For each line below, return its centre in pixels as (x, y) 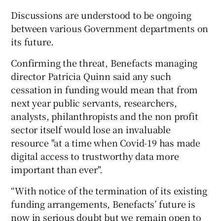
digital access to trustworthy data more (95, 156)
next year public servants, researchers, (94, 103)
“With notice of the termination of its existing (109, 191)
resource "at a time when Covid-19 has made (106, 143)
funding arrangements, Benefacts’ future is (103, 204)
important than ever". (57, 169)
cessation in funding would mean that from (105, 90)
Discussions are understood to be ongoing (101, 15)
